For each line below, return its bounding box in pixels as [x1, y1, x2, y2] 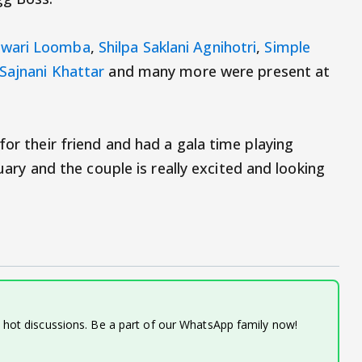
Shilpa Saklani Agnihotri [98, 37, 257, 57]
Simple [264, 37, 311, 57]
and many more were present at [104, 61, 330, 82]
